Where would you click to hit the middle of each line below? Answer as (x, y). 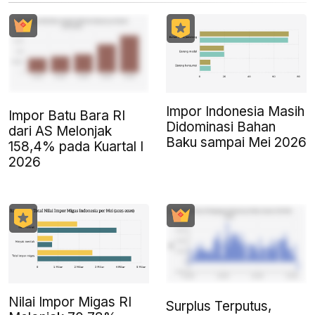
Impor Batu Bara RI (67, 116)
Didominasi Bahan (221, 127)
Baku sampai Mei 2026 (236, 143)
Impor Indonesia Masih (235, 112)
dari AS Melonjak (60, 131)
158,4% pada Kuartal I (76, 147)
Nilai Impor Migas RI (70, 302)
